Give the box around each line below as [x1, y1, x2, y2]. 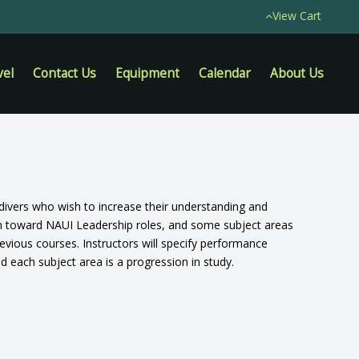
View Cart [272, 8, 321, 23]
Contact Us [33, 65, 96, 82]
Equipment [115, 65, 179, 82]
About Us [270, 65, 324, 82]
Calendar [199, 65, 251, 82]
